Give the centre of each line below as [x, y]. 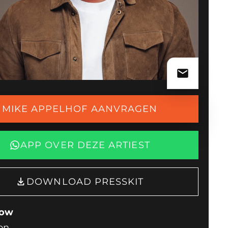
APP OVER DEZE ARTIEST [85, 145]
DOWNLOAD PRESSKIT [85, 181]
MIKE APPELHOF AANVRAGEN [80, 108]
